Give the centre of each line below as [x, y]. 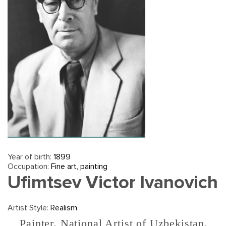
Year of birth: [31, 157]
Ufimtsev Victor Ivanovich [113, 182]
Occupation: [29, 166]
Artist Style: [29, 208]
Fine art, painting [79, 166]
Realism [64, 208]
